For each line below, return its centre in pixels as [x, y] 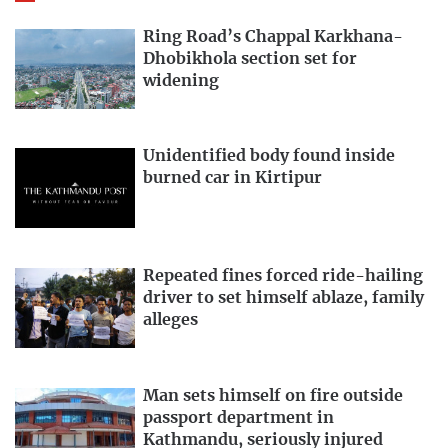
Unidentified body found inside [269, 156]
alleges [170, 320]
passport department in [238, 418]
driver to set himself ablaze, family [283, 298]
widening [181, 80]
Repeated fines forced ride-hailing [283, 276]
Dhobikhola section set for [250, 58]
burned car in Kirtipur [232, 178]
